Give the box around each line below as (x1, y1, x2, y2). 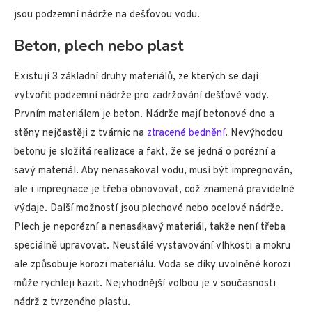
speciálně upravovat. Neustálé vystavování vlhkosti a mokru (14, 240, 290, 253)
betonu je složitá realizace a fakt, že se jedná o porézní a (14, 146, 276, 159)
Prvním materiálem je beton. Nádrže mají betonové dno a (14, 108, 274, 122)
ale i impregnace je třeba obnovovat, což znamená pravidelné (14, 183, 295, 197)
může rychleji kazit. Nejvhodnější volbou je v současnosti (14, 277, 276, 291)
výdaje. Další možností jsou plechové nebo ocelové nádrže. (14, 202, 283, 216)
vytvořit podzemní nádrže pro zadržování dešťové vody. (14, 89, 269, 103)
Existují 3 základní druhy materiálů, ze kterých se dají (14, 70, 258, 84)
